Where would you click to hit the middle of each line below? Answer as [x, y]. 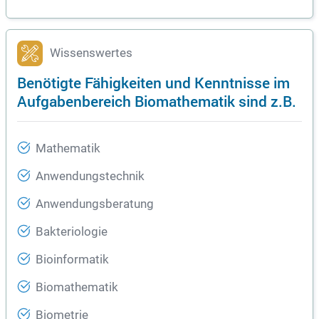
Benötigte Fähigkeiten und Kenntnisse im [153, 82]
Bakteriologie [72, 232]
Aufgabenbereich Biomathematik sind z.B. [157, 101]
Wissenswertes [91, 53]
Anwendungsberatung [95, 204]
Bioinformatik [72, 260]
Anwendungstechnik [90, 176]
